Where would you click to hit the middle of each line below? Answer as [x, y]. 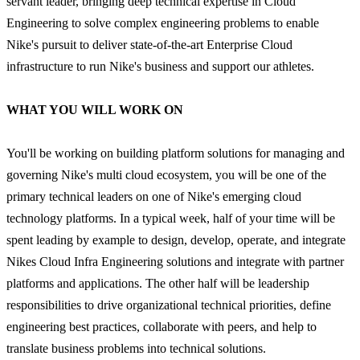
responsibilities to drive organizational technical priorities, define [169, 305]
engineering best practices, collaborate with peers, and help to [162, 327]
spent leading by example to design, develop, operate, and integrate [176, 240]
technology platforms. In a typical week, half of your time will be [171, 219]
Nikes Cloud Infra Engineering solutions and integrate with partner [175, 262]
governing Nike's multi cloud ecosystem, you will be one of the [166, 175]
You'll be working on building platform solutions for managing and [176, 153]
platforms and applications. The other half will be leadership [158, 284]
